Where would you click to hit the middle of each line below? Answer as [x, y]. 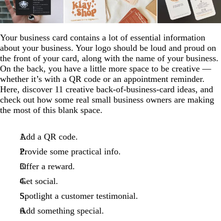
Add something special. [62, 210]
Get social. [39, 181]
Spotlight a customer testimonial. [79, 196]
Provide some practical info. [70, 151]
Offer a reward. [47, 166]
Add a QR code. [49, 136]
